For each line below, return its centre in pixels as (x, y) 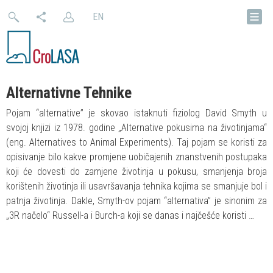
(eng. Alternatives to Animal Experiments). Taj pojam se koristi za (136, 142)
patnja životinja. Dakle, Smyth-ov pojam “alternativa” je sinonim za (136, 201)
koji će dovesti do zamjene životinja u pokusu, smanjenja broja (136, 172)
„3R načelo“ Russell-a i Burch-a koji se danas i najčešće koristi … (130, 215)
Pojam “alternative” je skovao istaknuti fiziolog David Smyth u (136, 113)
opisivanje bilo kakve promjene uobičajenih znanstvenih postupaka (136, 157)
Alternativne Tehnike (69, 93)
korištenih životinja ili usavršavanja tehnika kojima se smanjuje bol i (136, 186)
